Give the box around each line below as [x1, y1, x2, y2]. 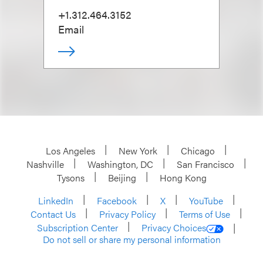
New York [119, 144, 157, 157]
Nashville [26, 157, 64, 171]
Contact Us [31, 207, 76, 221]
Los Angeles [46, 144, 95, 157]
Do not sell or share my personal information [42, 232, 221, 246]
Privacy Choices [141, 221, 206, 234]
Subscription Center [37, 221, 118, 234]
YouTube [188, 194, 223, 207]
